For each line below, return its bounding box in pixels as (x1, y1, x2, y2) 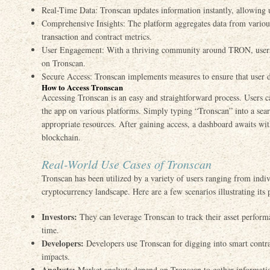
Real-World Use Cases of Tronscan (42, 156, 212, 172)
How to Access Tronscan (42, 81, 123, 93)
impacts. (42, 251, 70, 262)
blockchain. (42, 131, 81, 143)
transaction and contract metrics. (42, 31, 152, 42)
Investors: (42, 210, 77, 223)
